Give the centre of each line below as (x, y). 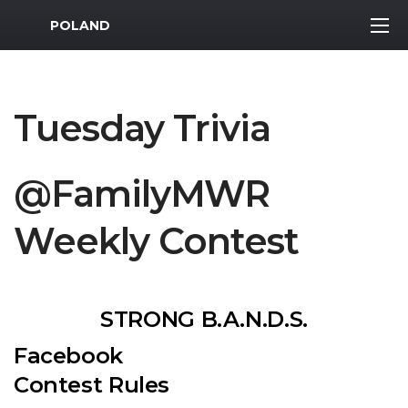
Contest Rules (92, 385)
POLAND (80, 25)
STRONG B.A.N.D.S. (204, 319)
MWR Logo (53, 21)
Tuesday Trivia (142, 128)
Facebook (71, 356)
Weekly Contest (156, 241)
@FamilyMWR (142, 194)
